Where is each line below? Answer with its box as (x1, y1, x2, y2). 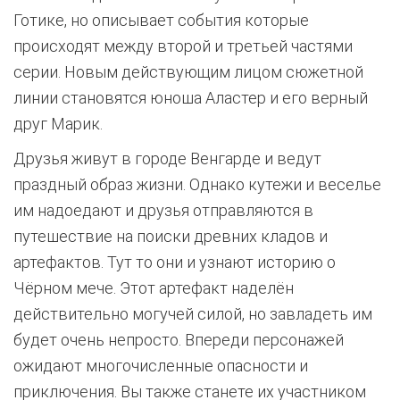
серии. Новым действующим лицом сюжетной (13, 62, 363, 81)
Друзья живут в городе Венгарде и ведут (13, 149, 321, 168)
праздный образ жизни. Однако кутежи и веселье (13, 175, 381, 194)
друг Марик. (13, 114, 103, 133)
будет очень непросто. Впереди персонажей (13, 330, 344, 349)
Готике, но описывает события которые (13, 11, 309, 29)
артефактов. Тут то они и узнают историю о (13, 253, 336, 271)
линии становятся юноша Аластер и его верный (13, 88, 368, 107)
